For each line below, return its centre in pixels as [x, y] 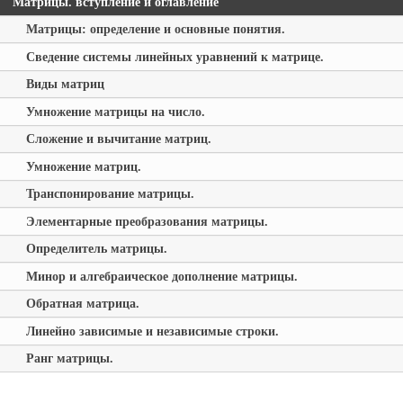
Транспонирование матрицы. [110, 194]
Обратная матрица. [82, 304]
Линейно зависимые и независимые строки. [152, 331]
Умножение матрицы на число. [115, 111]
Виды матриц [65, 84]
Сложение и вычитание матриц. [118, 139]
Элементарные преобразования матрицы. [147, 221]
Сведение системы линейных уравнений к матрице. [175, 56]
